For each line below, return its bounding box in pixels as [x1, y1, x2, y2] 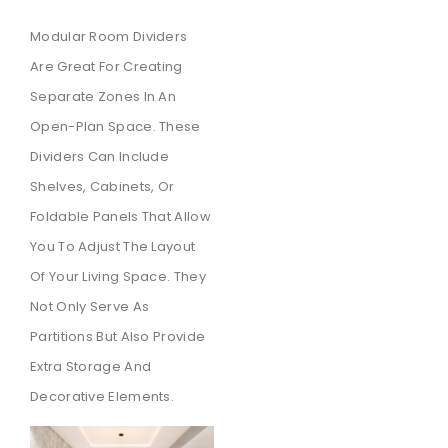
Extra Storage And [30, 356, 152, 376]
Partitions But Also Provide [30, 326, 206, 346]
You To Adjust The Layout [30, 236, 196, 256]
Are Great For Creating [30, 56, 183, 76]
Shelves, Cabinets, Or [30, 176, 175, 196]
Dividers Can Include [30, 146, 170, 166]
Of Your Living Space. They [30, 266, 206, 286]
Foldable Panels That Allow [30, 206, 211, 226]
